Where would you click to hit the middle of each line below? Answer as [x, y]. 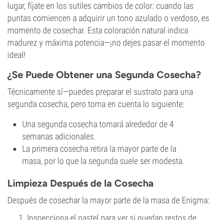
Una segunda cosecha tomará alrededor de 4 [98, 124]
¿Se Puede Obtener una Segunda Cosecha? [104, 75]
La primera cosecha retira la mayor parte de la [99, 149]
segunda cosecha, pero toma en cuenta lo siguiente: [96, 104]
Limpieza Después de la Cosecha [81, 183]
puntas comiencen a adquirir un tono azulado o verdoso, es [108, 18]
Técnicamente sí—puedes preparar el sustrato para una [100, 92]
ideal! [16, 55]
